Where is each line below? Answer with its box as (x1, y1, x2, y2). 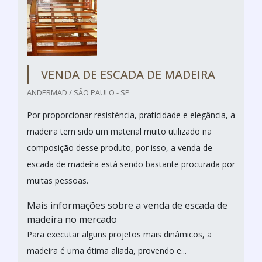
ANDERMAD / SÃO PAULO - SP (27, 87, 130, 98)
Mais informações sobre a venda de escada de (27, 198, 227, 212)
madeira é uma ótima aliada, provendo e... (27, 244, 187, 256)
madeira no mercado (27, 212, 119, 226)
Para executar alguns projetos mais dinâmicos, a (27, 228, 212, 240)
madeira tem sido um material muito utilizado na (27, 125, 212, 137)
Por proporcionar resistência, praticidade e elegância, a (27, 109, 235, 120)
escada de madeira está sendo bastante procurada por (27, 158, 235, 170)
